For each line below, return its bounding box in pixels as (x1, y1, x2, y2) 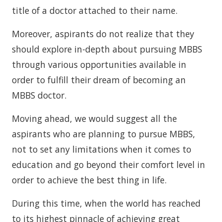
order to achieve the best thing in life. (12, 174, 166, 186)
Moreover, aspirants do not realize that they (12, 28, 194, 40)
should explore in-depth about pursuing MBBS (12, 43, 202, 55)
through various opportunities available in (12, 58, 186, 70)
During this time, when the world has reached (12, 197, 201, 209)
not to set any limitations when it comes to (12, 143, 191, 155)
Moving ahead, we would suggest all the (12, 112, 177, 124)
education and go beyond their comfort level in (12, 159, 205, 170)
